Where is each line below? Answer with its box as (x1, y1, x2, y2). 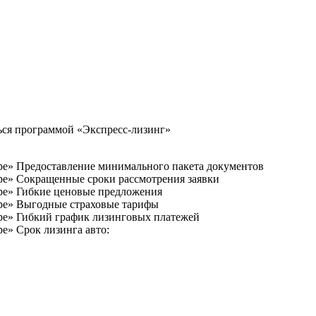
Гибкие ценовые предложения (13, 185, 162, 197)
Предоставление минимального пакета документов (13, 159, 264, 172)
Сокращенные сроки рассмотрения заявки (13, 172, 219, 185)
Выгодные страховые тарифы (13, 197, 159, 210)
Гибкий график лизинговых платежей (13, 210, 200, 223)
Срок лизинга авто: (13, 223, 109, 236)
